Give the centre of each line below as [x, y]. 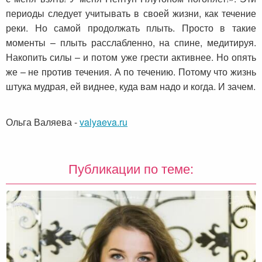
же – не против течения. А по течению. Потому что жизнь [131, 72]
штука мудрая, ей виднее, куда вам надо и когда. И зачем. [131, 87]
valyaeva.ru [104, 122]
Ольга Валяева [39, 122]
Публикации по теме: [131, 168]
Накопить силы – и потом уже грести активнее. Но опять [131, 57]
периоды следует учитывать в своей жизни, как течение [131, 13]
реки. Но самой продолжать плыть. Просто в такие [131, 28]
